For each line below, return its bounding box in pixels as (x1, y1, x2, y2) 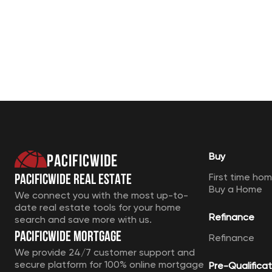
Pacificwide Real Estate (15, 168, 132, 186)
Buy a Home (209, 183, 262, 195)
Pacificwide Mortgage (15, 225, 121, 243)
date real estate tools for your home (15, 202, 181, 213)
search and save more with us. (15, 214, 152, 225)
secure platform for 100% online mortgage (15, 259, 204, 270)
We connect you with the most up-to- (15, 189, 188, 201)
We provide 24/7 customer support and (15, 246, 195, 258)
